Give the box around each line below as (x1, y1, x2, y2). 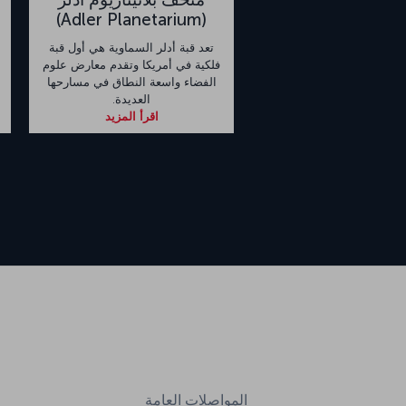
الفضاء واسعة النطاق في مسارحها (46, 74, 217, 89)
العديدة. (112, 92, 150, 106)
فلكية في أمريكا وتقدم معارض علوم (43, 57, 220, 72)
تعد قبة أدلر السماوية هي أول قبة (49, 40, 214, 54)
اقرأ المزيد (104, 109, 159, 123)
